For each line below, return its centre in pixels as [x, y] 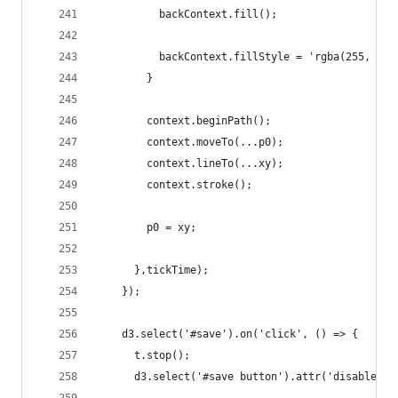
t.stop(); [143, 355]
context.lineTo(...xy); [190, 163]
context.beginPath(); [184, 121]
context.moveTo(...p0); [190, 142]
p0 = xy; [147, 227]
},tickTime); [153, 270]
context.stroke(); [175, 185]
